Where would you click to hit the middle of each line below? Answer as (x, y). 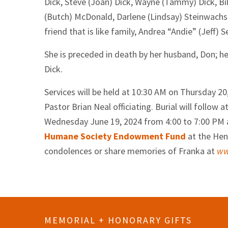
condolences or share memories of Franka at (131, 151)
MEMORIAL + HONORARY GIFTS (118, 220)
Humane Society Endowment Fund (115, 136)
